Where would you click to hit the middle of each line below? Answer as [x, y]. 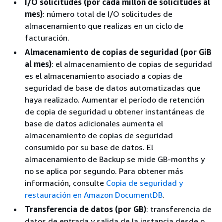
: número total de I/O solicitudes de [108, 14]
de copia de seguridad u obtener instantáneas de [115, 112]
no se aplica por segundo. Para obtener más [104, 171]
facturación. [47, 38]
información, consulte [65, 183]
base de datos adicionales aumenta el [94, 124]
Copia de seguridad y [144, 183]
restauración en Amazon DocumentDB [94, 195]
